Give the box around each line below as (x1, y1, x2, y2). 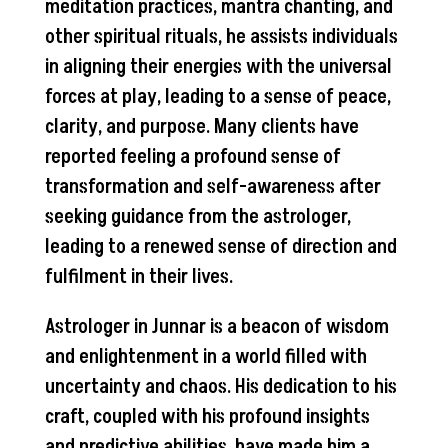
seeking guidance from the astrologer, (44, 202, 351, 231)
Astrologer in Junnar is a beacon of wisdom (44, 312, 389, 341)
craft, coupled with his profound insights (44, 402, 370, 431)
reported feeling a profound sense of (44, 142, 341, 171)
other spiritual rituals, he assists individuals (44, 22, 398, 51)
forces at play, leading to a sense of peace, (44, 82, 391, 111)
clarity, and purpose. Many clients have (44, 112, 359, 141)
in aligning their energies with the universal (44, 52, 392, 81)
